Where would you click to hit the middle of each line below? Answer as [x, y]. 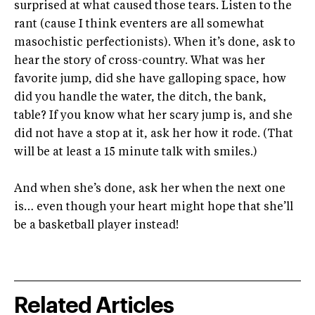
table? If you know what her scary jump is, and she [153, 116]
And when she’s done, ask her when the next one [150, 189]
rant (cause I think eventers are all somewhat [139, 25]
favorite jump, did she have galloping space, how [150, 80]
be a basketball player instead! [96, 226]
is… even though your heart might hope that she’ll [154, 208]
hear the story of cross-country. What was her [140, 62]
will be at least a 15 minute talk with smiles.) [136, 153]
